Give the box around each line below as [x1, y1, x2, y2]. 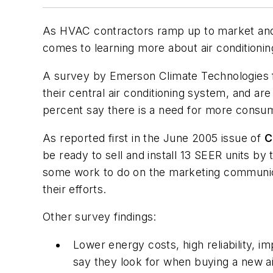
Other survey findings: [43, 210, 157, 224]
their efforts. [43, 182, 107, 196]
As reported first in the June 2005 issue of [43, 131, 264, 144]
